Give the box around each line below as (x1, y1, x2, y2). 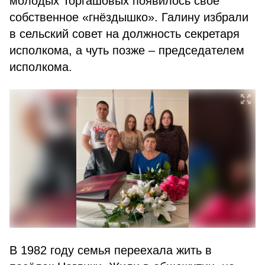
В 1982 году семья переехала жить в (9, 244, 212, 257)
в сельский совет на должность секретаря (9, 27, 240, 40)
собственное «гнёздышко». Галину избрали (9, 11, 248, 24)
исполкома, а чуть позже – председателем (9, 44, 244, 57)
